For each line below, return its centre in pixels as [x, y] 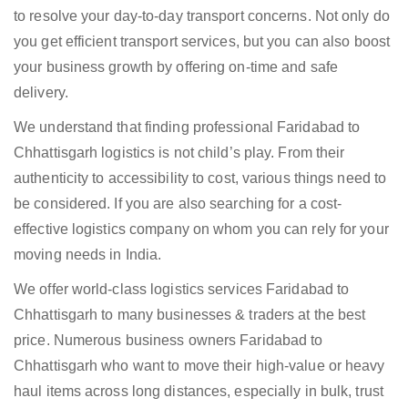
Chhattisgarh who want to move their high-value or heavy [199, 366]
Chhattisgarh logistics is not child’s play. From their [179, 153]
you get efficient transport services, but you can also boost [202, 42]
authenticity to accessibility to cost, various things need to [200, 178]
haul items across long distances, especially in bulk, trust [199, 392]
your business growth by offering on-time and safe [176, 67]
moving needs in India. [88, 255]
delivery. [41, 93]
